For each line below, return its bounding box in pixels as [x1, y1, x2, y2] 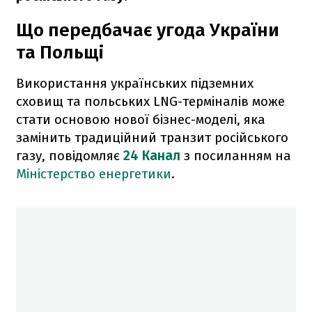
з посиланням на [180, 147, 291, 164]
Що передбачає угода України [16, 19, 279, 41]
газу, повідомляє [16, 147, 123, 164]
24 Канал [123, 147, 180, 164]
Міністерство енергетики [16, 165, 171, 182]
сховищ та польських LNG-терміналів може [16, 93, 285, 109]
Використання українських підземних [16, 75, 253, 91]
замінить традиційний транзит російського [16, 129, 288, 146]
